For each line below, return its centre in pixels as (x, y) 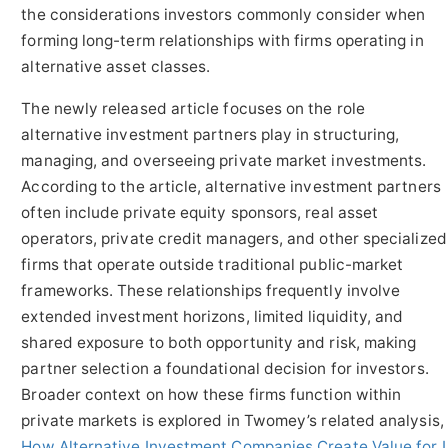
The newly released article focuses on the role (193, 108)
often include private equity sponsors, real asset (200, 212)
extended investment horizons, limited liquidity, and (212, 316)
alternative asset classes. (116, 67)
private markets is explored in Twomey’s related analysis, (232, 420)
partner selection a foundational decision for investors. (225, 368)
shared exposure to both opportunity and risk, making (219, 342)
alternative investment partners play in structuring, (210, 134)
